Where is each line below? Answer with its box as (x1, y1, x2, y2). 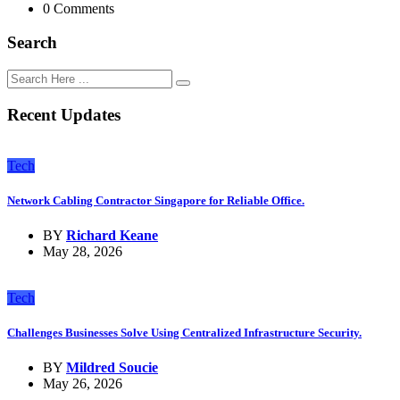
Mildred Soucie (66, 360, 158, 376)
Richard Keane (66, 227, 158, 243)
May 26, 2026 (43, 376, 122, 392)
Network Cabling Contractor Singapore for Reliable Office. (7, 193, 304, 207)
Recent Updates (7, 104, 121, 124)
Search (7, 33, 57, 53)
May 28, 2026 (43, 243, 122, 259)
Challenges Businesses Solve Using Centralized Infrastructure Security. (7, 326, 362, 340)
